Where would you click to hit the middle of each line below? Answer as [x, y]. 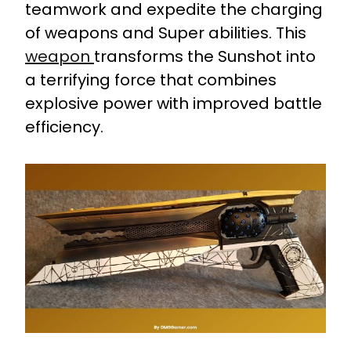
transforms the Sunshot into [205, 56]
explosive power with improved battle [174, 103]
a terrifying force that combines [151, 80]
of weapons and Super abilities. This [166, 33]
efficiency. [64, 127]
